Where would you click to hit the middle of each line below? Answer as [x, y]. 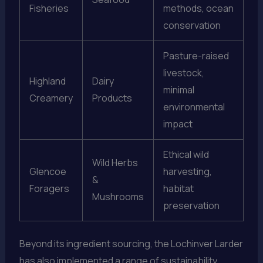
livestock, [183, 73]
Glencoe [48, 171]
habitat [178, 188]
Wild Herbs [115, 162]
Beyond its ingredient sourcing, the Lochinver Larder [131, 243]
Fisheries [49, 8]
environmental [194, 107]
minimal [178, 90]
